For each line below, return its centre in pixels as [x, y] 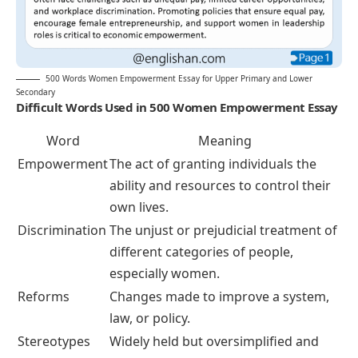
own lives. [139, 207]
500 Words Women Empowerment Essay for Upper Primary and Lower [179, 78]
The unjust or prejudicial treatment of [223, 230]
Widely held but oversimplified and [214, 341]
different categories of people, [201, 251]
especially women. [165, 273]
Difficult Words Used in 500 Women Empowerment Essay [177, 107]
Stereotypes [54, 341]
